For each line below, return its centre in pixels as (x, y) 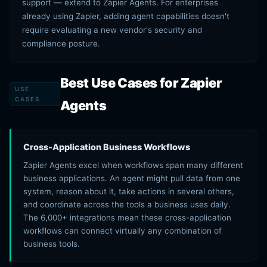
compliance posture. (61, 44)
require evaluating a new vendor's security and (112, 30)
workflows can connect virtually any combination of (122, 231)
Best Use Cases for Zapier (141, 83)
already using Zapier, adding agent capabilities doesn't (126, 16)
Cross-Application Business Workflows (107, 147)
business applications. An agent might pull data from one (132, 178)
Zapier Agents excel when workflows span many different (133, 165)
